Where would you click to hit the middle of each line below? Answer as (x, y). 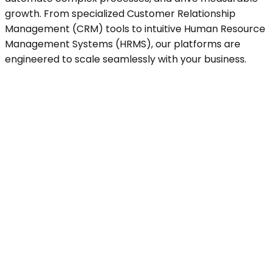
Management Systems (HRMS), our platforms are (123, 44)
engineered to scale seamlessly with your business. (126, 59)
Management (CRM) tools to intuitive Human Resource (135, 29)
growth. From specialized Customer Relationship (120, 13)
